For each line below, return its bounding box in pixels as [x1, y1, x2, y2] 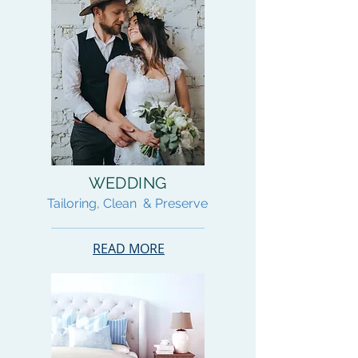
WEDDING [88, 173, 167, 193]
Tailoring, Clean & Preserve [47, 196, 208, 211]
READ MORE [93, 240, 165, 257]
